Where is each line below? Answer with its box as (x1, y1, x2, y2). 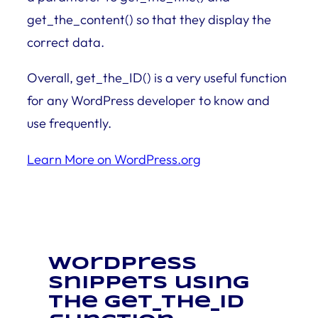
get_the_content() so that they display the (27, 11, 271, 28)
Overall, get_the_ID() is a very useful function (27, 70, 287, 87)
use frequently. (27, 115, 111, 132)
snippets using (48, 275, 250, 292)
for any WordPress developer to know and (27, 92, 270, 109)
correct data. (27, 34, 104, 50)
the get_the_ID (48, 294, 244, 312)
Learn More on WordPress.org (27, 150, 201, 168)
